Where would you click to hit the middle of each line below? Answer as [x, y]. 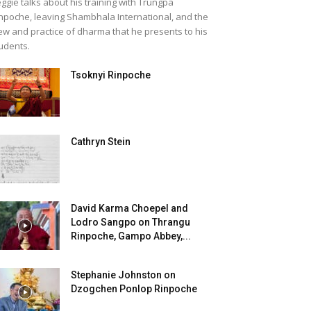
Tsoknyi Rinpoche [111, 75]
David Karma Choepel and [129, 208]
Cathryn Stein [101, 142]
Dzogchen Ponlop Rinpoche [134, 289]
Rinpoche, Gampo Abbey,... [131, 236]
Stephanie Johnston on [123, 275]
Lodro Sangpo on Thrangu [131, 222]
